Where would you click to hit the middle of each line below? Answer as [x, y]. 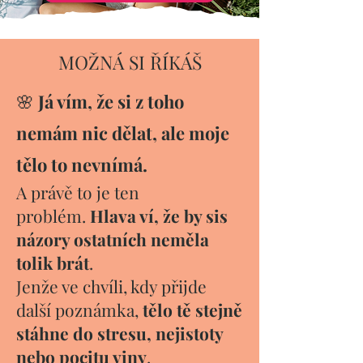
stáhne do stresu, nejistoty [120, 333]
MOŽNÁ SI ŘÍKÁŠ [130, 62]
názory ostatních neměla [113, 239]
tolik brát [53, 263]
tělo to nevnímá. [84, 164]
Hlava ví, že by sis [159, 216]
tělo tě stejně [192, 310]
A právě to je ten [78, 192]
